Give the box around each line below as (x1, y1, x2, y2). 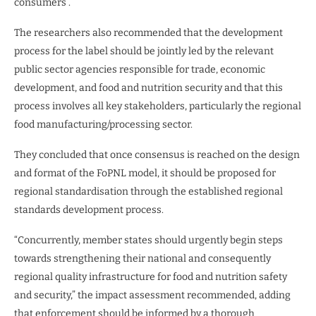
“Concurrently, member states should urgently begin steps (14, 233, 283, 246)
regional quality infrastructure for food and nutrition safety (14, 270, 287, 283)
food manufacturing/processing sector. (14, 118, 193, 130)
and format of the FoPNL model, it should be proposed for (14, 166, 276, 179)
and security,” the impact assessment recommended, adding (14, 288, 291, 301)
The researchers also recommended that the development (14, 26, 283, 39)
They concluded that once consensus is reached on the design (14, 148, 300, 161)
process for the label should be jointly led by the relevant (14, 44, 274, 57)
